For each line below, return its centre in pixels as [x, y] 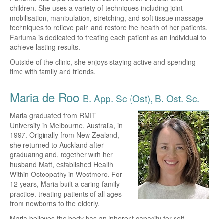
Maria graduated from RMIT [53, 115]
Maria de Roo [46, 97]
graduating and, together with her [61, 154]
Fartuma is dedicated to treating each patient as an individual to [108, 37]
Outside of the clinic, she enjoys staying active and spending [103, 61]
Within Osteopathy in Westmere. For [66, 174]
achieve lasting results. [45, 47]
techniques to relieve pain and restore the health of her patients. [109, 27]
